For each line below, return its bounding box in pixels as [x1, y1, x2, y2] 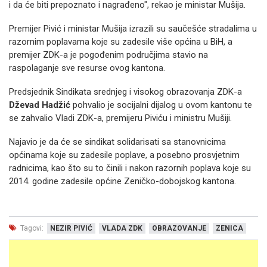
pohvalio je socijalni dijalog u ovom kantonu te [70, 100, 252, 110]
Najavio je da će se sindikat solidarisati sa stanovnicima [9, 136, 226, 147]
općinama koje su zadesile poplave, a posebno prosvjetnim [9, 150, 240, 160]
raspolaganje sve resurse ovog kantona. [9, 63, 165, 73]
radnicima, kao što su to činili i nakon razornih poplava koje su [9, 163, 251, 173]
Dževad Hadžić [9, 100, 70, 110]
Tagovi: [18, 224, 44, 232]
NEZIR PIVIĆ [50, 224, 92, 232]
